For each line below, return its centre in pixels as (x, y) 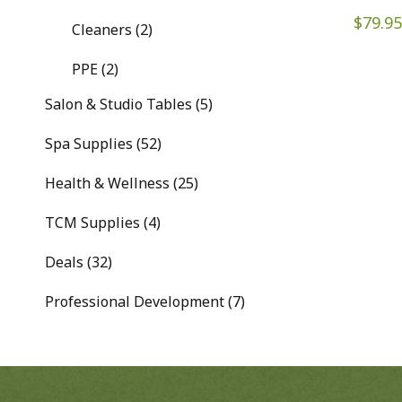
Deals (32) (79, 262)
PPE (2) (95, 69)
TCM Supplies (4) (103, 223)
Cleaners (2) (112, 30)
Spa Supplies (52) (103, 144)
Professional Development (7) (145, 301)
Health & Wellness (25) (122, 183)
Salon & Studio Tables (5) (129, 104)
